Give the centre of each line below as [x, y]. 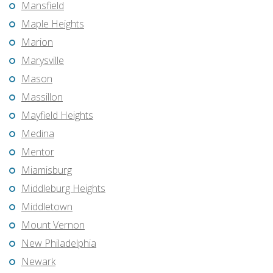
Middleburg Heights [63, 189]
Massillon [42, 97]
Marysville [43, 61]
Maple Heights [53, 24]
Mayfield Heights [57, 115]
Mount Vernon [53, 225]
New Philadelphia [59, 243]
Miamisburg [47, 170]
